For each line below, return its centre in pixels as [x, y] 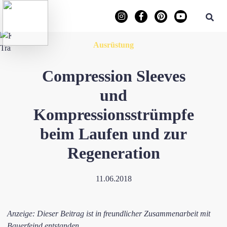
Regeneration [113, 153]
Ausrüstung [113, 45]
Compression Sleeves [113, 76]
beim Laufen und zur [113, 134]
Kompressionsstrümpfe [113, 115]
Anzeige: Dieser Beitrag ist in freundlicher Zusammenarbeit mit [109, 214]
